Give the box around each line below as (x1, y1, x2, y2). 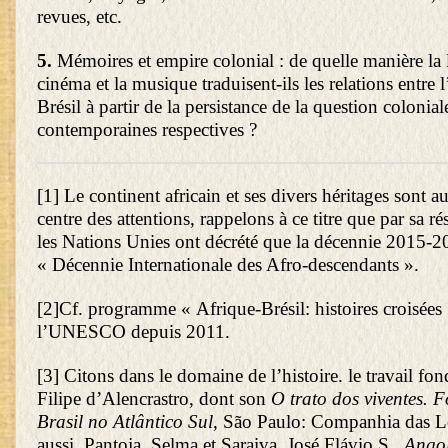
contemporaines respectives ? (37, 119, 257, 141)
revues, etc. (37, 6, 122, 28)
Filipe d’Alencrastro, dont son (37, 387, 271, 409)
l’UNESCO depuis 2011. (37, 320, 230, 342)
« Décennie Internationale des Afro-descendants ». (37, 253, 419, 275)
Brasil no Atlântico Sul (37, 410, 213, 432)
